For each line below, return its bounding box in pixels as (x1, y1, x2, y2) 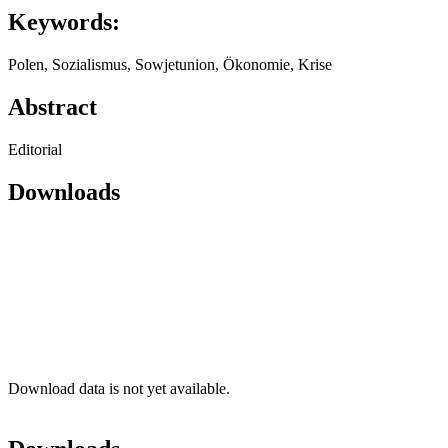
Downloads (8, 179, 120, 206)
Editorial (8, 141, 62, 159)
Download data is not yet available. (8, 379, 230, 397)
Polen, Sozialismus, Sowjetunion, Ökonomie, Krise (8, 56, 332, 74)
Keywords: (8, 9, 120, 36)
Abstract (8, 94, 97, 121)
